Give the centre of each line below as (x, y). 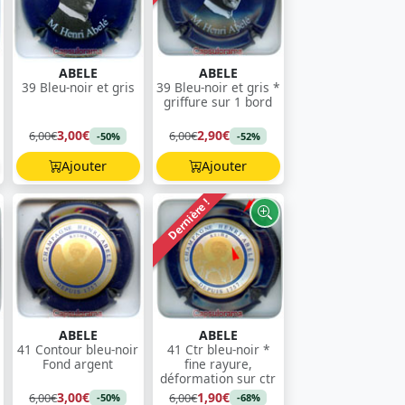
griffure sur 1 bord (218, 101)
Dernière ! (188, 219)
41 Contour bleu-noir (78, 349)
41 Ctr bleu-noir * (218, 349)
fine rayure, (218, 363)
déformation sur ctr (218, 378)
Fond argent (78, 363)
